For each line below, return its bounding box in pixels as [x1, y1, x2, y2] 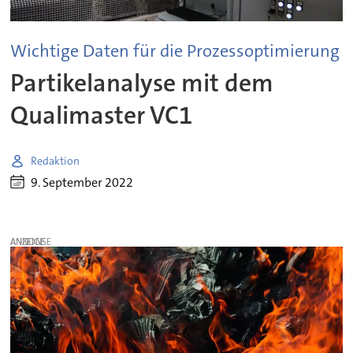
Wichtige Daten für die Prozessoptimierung [10, 39, 340, 63]
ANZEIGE [10, 236, 46, 249]
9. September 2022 [31, 173, 134, 191]
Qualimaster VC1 [10, 98, 193, 132]
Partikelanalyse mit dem [10, 66, 274, 99]
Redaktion [31, 153, 80, 168]
